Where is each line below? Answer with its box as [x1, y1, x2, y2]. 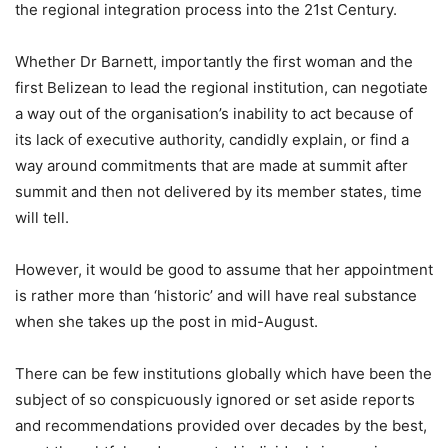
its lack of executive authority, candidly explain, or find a [15, 129, 409, 149]
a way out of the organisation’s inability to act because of [15, 103, 413, 123]
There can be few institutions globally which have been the [15, 363, 432, 383]
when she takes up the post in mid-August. [15, 311, 318, 331]
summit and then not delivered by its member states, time [15, 181, 422, 201]
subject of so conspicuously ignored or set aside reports [15, 389, 415, 409]
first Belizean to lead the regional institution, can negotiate [15, 77, 428, 97]
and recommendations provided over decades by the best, [15, 415, 427, 435]
